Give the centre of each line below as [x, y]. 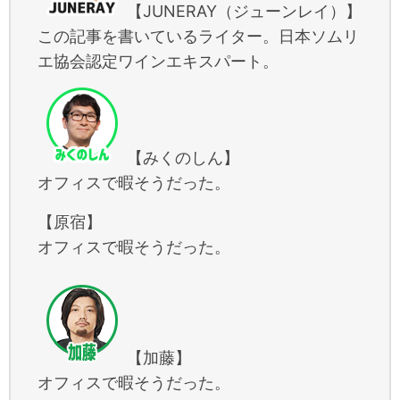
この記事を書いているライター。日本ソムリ [198, 36]
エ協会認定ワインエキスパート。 [158, 61]
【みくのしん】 [183, 157]
